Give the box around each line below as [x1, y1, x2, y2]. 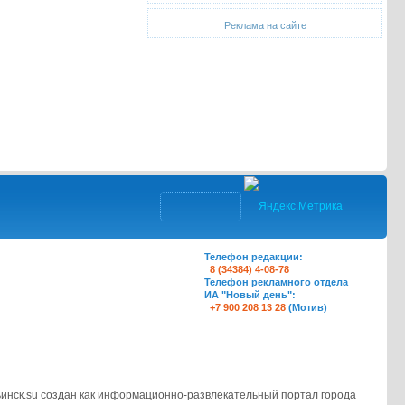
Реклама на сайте [223, 20, 306, 31]
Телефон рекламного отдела [204, 277, 348, 287]
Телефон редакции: [204, 251, 303, 262]
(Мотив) [286, 302, 327, 313]
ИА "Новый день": [204, 289, 296, 300]
